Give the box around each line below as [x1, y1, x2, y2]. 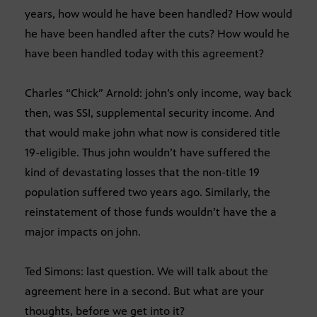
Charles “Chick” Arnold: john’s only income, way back [25, 86, 292, 100]
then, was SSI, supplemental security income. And [25, 105, 275, 120]
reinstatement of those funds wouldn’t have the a [25, 204, 277, 219]
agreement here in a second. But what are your [25, 284, 264, 298]
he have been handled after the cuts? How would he [25, 26, 289, 40]
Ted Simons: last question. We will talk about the [25, 264, 268, 278]
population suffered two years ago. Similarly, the [25, 185, 270, 199]
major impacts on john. [25, 224, 141, 238]
